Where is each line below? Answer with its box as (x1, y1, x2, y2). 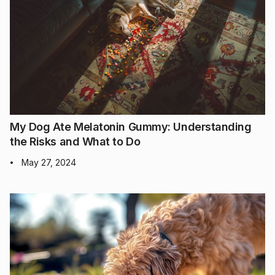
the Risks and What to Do (10, 134, 141, 148)
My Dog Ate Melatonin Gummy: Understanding (10, 120, 252, 133)
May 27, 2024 (21, 157, 76, 168)
